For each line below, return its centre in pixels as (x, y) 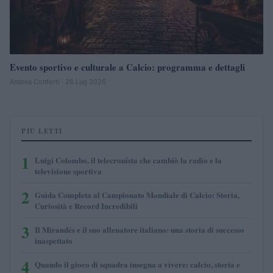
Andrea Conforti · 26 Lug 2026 (58, 81)
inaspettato (54, 240)
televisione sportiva (68, 171)
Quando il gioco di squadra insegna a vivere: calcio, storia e (137, 264)
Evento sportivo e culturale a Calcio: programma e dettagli (127, 67)
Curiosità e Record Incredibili (86, 205)
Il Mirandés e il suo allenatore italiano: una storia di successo (140, 229)
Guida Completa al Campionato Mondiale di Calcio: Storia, (137, 194)
